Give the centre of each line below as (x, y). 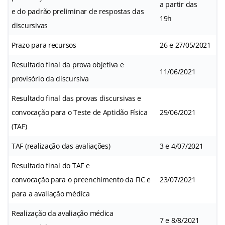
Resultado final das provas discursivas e (77, 98)
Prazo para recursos (44, 45)
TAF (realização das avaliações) (61, 146)
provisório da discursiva (50, 78)
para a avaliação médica (51, 193)
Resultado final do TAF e (51, 165)
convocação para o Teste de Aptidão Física (80, 112)
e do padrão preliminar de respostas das (78, 11)
